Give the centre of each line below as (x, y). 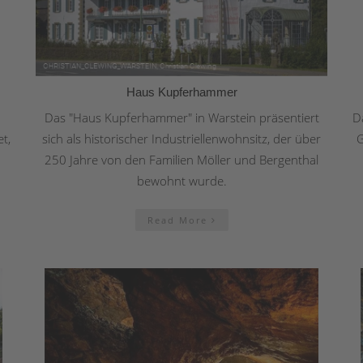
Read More (179, 220)
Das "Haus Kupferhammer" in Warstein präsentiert (181, 118)
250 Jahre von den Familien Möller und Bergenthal (181, 160)
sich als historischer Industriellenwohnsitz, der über (181, 139)
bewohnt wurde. (181, 181)
